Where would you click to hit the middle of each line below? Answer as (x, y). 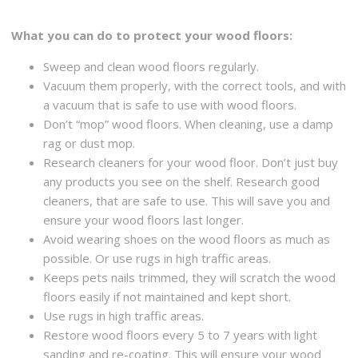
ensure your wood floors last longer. (144, 219)
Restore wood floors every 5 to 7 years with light (181, 334)
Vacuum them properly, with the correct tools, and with (195, 85)
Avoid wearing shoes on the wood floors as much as (187, 239)
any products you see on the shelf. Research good (182, 181)
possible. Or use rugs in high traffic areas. (157, 258)
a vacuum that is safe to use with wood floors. (170, 104)
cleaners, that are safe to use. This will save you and (187, 200)
